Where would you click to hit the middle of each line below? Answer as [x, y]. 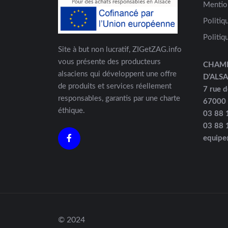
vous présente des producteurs [109, 62]
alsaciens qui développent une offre [117, 74]
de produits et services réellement [115, 86]
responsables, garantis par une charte [119, 98]
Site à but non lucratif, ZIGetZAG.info [120, 49]
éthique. [72, 110]
